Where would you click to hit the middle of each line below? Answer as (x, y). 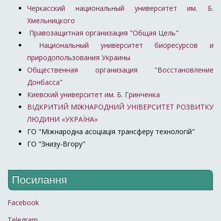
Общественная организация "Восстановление (120, 70)
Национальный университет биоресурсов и (120, 45)
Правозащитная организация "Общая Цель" (103, 33)
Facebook (23, 203)
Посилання (40, 180)
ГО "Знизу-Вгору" (56, 144)
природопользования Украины (79, 58)
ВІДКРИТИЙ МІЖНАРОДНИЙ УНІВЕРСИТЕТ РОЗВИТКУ (120, 107)
